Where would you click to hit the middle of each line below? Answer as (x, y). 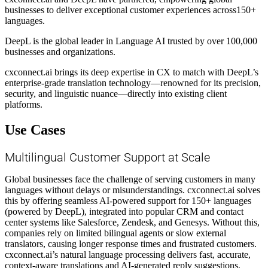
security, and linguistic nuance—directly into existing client (116, 93)
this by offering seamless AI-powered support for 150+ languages (128, 200)
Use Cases (35, 130)
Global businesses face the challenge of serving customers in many (130, 179)
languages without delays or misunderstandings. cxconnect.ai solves (133, 190)
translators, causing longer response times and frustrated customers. (131, 243)
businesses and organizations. (60, 51)
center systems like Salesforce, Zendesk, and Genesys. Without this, (132, 222)
